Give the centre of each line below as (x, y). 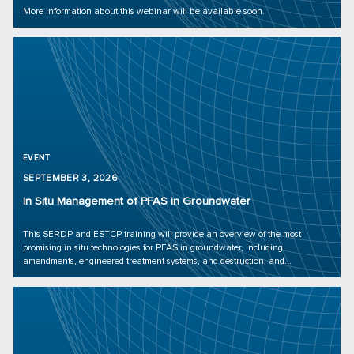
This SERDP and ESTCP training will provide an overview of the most (162, 234)
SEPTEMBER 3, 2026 (70, 177)
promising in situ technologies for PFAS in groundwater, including (153, 248)
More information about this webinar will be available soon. (143, 11)
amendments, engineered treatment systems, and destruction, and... (157, 261)
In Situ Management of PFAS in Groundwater (136, 201)
